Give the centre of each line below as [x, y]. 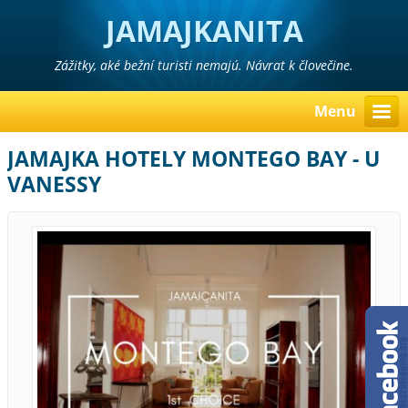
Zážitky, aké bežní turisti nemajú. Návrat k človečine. [204, 65]
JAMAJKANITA [204, 31]
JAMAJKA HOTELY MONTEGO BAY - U [194, 159]
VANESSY [55, 185]
